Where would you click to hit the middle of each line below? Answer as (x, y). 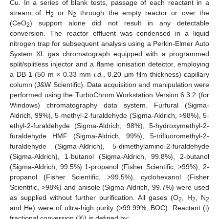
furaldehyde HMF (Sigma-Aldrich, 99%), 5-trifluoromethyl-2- (109, 136)
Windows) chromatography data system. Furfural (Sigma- (109, 105)
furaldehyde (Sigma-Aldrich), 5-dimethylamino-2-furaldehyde (109, 146)
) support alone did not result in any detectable (120, 23)
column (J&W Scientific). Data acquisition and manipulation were (109, 85)
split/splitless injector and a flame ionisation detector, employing (109, 64)
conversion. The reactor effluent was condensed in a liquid (109, 33)
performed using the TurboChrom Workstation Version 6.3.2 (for (109, 95)
